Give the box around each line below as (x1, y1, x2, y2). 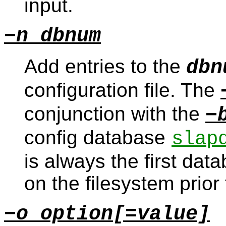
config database (24, 126, 171, 148)
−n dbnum (4, 24, 101, 47)
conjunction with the (24, 102, 205, 125)
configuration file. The (24, 79, 220, 101)
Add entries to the (24, 55, 186, 77)
